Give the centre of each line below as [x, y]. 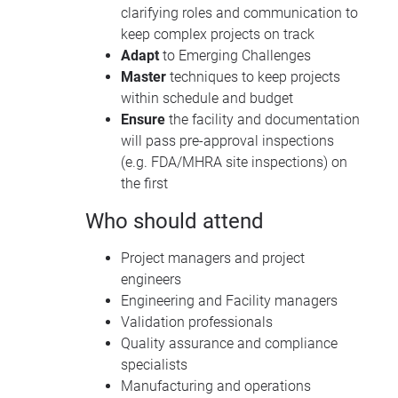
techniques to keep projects [253, 77]
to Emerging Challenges [235, 56]
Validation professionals [197, 322]
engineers [151, 280]
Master [143, 77]
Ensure [143, 120]
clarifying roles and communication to [239, 13]
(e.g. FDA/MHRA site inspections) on [234, 163]
